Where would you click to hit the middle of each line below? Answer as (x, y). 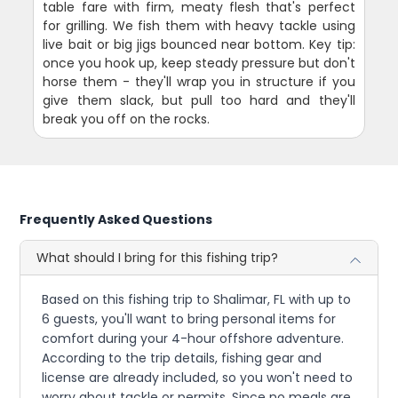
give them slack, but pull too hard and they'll (199, 100)
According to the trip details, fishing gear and (182, 358)
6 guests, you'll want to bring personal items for (189, 318)
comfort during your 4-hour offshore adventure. (193, 338)
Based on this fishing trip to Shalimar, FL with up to (197, 299)
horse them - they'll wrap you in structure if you (199, 81)
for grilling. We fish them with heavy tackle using (199, 25)
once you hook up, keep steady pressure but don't (199, 63)
